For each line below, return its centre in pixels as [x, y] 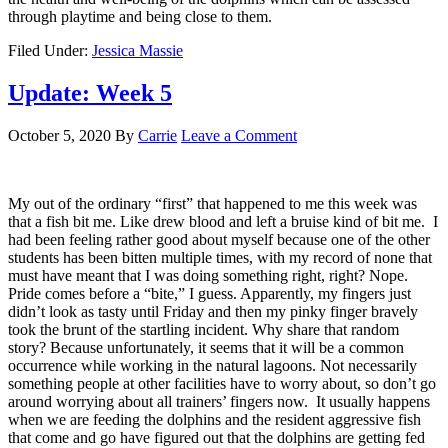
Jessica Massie [137, 51]
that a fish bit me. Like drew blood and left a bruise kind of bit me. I [223, 222]
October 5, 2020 [59, 136]
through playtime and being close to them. [140, 17]
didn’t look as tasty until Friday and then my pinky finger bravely [213, 312]
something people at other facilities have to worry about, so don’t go [222, 384]
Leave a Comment [239, 136]
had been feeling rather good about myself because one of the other [219, 240]
